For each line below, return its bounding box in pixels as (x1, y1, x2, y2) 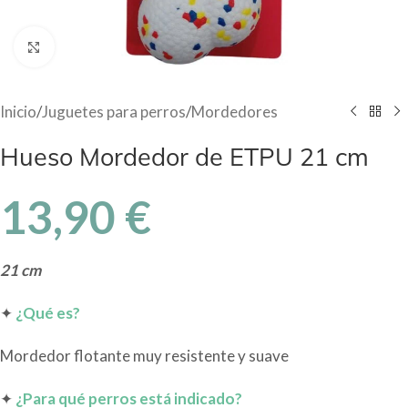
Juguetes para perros (42, 102, 186, 121)
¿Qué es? (15, 303, 80, 322)
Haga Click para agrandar (54, 38, 219, 56)
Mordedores (191, 102, 278, 121)
